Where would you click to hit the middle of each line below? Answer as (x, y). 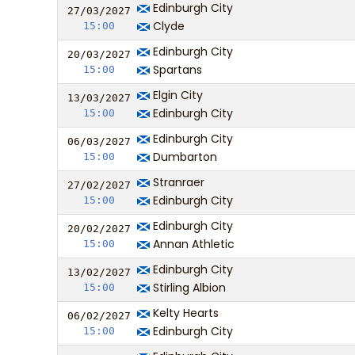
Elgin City (176, 95)
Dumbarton (183, 157)
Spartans (176, 70)
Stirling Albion (188, 288)
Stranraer (177, 182)
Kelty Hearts (184, 313)
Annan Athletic (192, 244)
